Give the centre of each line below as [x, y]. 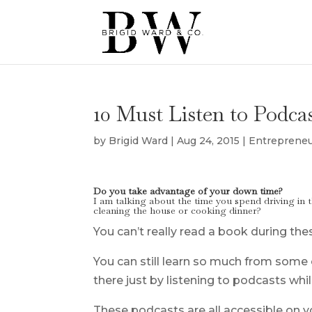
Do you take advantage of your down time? [188, 191]
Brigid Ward [139, 141]
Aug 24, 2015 [209, 141]
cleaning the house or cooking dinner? [178, 210]
